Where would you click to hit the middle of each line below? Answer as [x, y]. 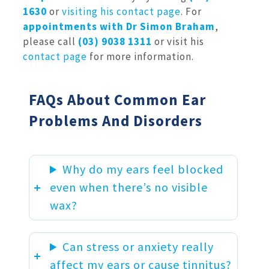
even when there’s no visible [129, 187]
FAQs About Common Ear [117, 99]
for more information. [141, 57]
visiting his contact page [121, 12]
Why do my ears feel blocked [143, 169]
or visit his [178, 42]
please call [50, 42]
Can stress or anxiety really [138, 247]
